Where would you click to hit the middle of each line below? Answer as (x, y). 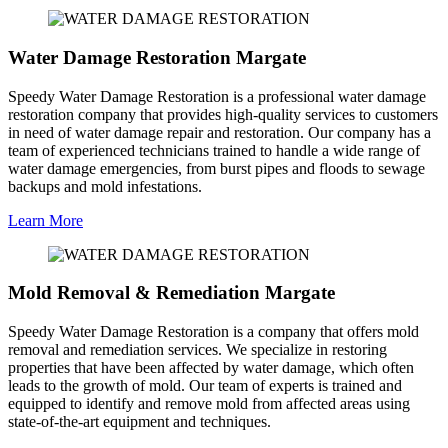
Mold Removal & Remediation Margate (171, 293)
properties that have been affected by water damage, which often (211, 368)
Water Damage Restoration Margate (157, 57)
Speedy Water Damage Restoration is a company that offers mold (213, 332)
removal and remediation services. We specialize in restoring (197, 350)
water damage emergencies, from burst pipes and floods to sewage (216, 168)
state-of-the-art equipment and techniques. (139, 422)
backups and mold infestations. (105, 186)
